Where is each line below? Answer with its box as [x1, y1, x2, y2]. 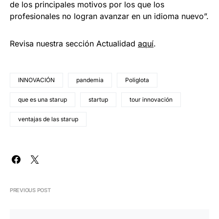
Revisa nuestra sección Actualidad [10, 39, 138, 49]
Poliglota [125, 76, 149, 84]
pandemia [76, 76, 104, 84]
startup [88, 96, 108, 104]
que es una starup [18, 96, 67, 104]
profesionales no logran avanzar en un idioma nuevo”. [10, 11, 209, 22]
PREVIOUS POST [10, 187, 51, 194]
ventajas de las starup [18, 115, 78, 123]
